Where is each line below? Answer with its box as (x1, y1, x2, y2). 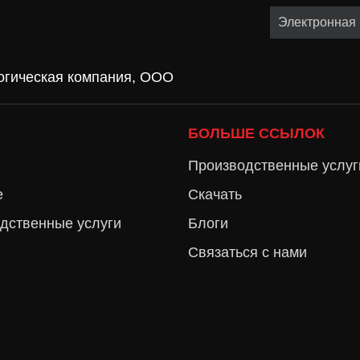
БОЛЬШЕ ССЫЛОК (188, 125, 325, 141)
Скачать (188, 186, 242, 202)
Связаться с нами (188, 244, 307, 260)
